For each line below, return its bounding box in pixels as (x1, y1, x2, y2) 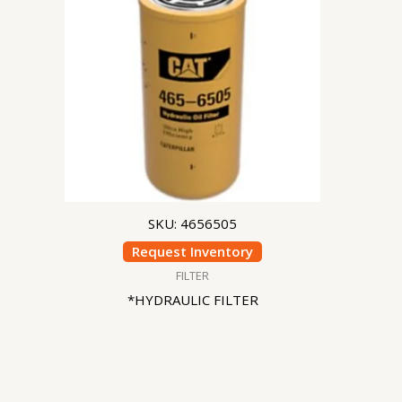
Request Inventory (132, 241, 253, 260)
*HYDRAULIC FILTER (127, 290, 258, 309)
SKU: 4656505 (148, 214, 237, 233)
